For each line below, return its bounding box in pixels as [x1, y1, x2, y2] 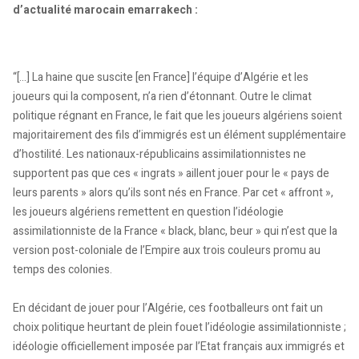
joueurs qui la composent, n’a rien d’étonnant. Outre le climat [13, 87, 312, 105]
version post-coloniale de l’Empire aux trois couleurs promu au [13, 241, 321, 259]
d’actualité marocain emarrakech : [13, 2, 198, 18]
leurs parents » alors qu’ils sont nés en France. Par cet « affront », [13, 184, 333, 201]
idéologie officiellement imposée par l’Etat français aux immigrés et [13, 337, 345, 355]
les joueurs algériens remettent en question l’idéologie [13, 203, 284, 220]
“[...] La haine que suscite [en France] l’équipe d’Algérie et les [13, 68, 309, 86]
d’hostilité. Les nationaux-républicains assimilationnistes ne [13, 145, 306, 163]
